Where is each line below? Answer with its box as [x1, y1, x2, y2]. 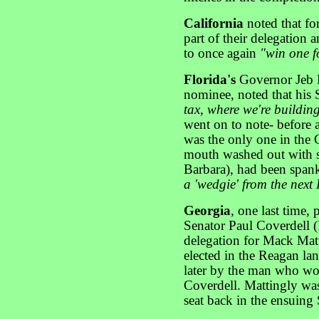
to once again [184, 46, 260, 61]
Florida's [184, 73, 239, 87]
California [184, 16, 247, 31]
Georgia [184, 204, 231, 218]
